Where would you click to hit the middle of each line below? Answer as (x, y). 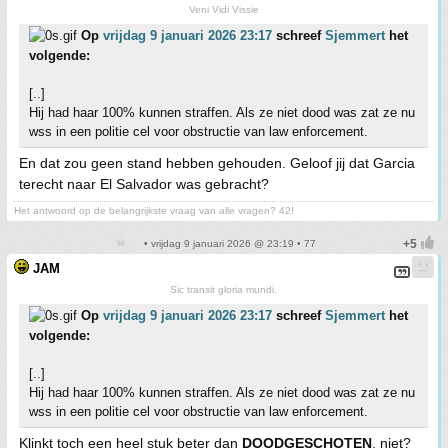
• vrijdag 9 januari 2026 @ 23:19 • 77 (228, 243)
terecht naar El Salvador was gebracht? (144, 184)
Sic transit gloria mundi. (223, 289)
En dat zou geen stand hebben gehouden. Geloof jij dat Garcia (217, 163)
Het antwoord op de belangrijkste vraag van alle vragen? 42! (154, 210)
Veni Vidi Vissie (223, 9)
